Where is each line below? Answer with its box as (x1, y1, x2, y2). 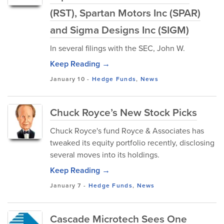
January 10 (50, 74, 85, 83)
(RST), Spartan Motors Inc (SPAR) (50, 5, 200, 20)
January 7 (50, 181, 81, 190)
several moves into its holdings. (50, 149, 159, 160)
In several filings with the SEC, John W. (50, 42, 185, 54)
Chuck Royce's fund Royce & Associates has (50, 125, 204, 136)
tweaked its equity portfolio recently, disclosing (50, 137, 214, 148)
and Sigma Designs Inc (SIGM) (50, 22, 189, 37)
